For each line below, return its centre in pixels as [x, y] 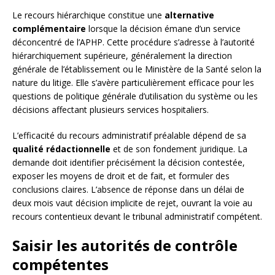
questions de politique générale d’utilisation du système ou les [135, 96]
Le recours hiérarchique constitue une [88, 15]
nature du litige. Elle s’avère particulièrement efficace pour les [133, 82]
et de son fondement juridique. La [179, 149]
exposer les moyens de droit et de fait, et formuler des [121, 176]
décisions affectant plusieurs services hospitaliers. [110, 109]
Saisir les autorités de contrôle [125, 245]
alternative [189, 15]
